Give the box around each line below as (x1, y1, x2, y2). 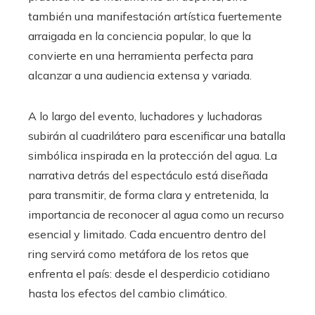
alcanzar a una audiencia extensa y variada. (28, 67, 252, 82)
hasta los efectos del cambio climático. (28, 285, 227, 300)
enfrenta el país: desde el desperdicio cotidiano (28, 266, 270, 281)
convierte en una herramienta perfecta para (28, 48, 253, 63)
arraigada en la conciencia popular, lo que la (28, 28, 251, 43)
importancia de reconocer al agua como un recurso (28, 207, 284, 221)
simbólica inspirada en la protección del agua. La (28, 148, 277, 162)
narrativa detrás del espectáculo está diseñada (28, 167, 268, 182)
